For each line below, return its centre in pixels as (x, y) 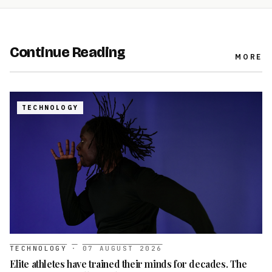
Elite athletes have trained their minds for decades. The (128, 263)
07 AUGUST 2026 (122, 248)
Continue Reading (68, 52)
